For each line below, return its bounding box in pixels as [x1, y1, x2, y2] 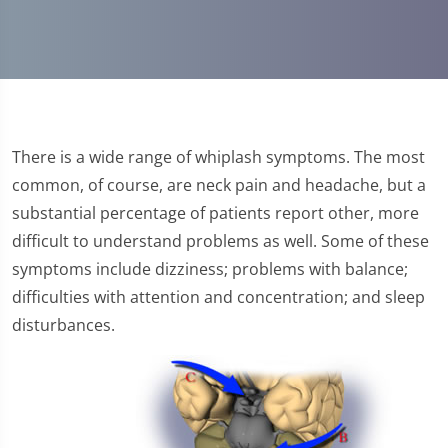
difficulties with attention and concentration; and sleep [12, 286, 425, 308]
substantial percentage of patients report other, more [12, 202, 419, 224]
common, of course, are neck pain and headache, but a [12, 174, 426, 196]
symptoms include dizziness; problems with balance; [12, 258, 408, 280]
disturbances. [12, 314, 115, 336]
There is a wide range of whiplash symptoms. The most [12, 146, 425, 168]
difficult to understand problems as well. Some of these [12, 230, 429, 252]
